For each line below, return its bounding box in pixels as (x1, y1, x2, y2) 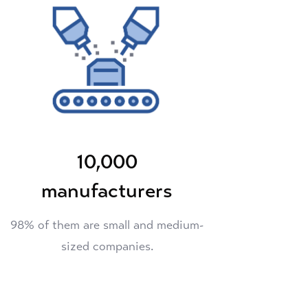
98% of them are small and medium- (10, 217, 204, 233)
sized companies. (60, 239, 153, 254)
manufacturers (41, 178, 173, 203)
